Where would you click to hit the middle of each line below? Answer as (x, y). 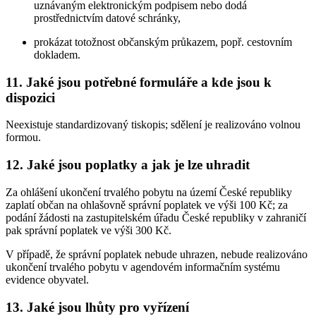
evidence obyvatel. (47, 279)
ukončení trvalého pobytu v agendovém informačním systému (143, 267)
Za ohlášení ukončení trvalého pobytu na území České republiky (149, 192)
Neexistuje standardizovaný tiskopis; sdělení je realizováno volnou (153, 125)
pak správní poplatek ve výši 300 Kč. (89, 230)
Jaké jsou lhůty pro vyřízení (108, 307)
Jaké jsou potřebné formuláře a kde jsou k (149, 82)
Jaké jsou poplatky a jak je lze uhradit (138, 165)
